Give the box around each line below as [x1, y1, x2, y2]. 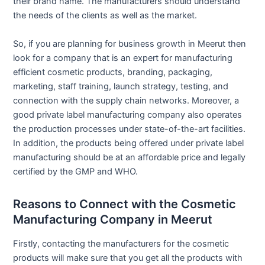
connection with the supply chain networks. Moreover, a [13, 95, 240, 106]
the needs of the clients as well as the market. [13, 10, 198, 21]
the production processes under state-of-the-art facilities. [13, 123, 246, 134]
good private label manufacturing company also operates [13, 109, 243, 120]
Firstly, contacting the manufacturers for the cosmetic [13, 238, 230, 249]
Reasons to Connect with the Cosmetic [13, 196, 237, 211]
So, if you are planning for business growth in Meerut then [13, 38, 247, 49]
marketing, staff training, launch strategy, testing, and [13, 80, 229, 92]
